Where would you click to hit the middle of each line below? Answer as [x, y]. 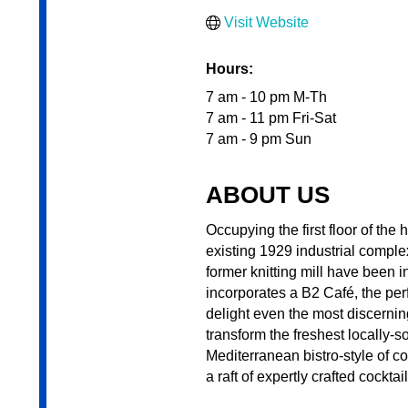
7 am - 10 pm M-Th [266, 97]
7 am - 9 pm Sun [258, 139]
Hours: [229, 69]
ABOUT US [267, 195]
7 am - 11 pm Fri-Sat [270, 118]
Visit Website [266, 23]
